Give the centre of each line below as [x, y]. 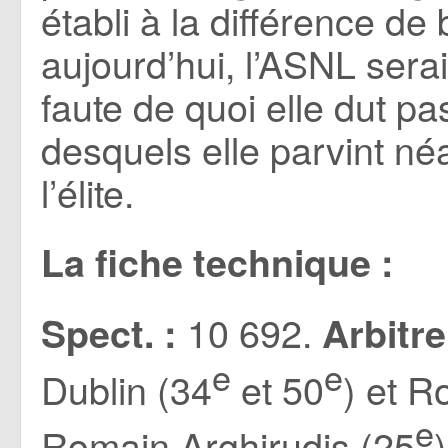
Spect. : [109, 333]
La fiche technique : [217, 262]
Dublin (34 [126, 388]
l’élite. [87, 192]
